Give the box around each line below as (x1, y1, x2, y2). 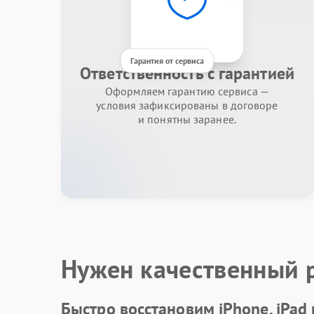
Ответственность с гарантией (80, 62, 294, 84)
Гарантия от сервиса (130, 55, 204, 66)
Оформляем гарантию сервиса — (105, 84, 269, 98)
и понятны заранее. (138, 112, 236, 126)
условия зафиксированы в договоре (96, 98, 278, 112)
